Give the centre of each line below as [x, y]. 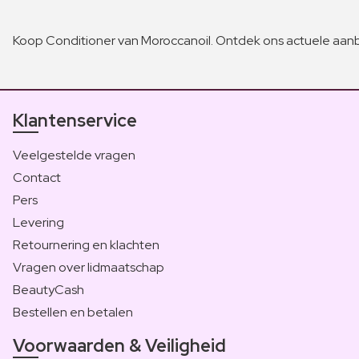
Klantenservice [75, 120]
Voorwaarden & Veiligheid [119, 345]
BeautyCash [48, 289]
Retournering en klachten [86, 244]
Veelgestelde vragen [74, 155]
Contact [37, 177]
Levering [38, 222]
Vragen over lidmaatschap [89, 267]
